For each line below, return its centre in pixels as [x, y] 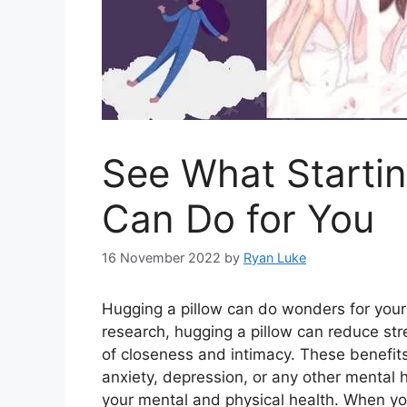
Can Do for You [238, 218]
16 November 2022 [161, 257]
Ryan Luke [275, 257]
